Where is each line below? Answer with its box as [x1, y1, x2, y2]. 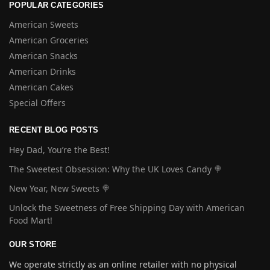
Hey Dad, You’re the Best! [9, 143, 110, 155]
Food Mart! [9, 215, 52, 227]
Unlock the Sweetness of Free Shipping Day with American [9, 202, 245, 214]
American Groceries [9, 34, 89, 46]
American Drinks [9, 66, 76, 77]
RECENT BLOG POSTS [9, 125, 99, 134]
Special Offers [9, 97, 66, 108]
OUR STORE [9, 240, 57, 250]
